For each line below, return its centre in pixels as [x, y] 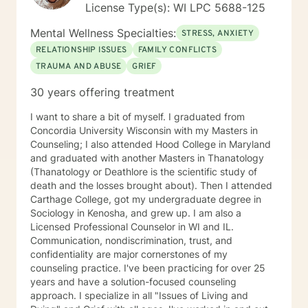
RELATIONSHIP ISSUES [81, 50]
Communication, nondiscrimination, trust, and [131, 240]
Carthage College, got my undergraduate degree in [146, 199]
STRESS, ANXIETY [218, 34]
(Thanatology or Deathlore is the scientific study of [144, 172]
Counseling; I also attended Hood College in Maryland [151, 144]
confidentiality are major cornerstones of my [129, 254]
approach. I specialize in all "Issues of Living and [55, 295]
